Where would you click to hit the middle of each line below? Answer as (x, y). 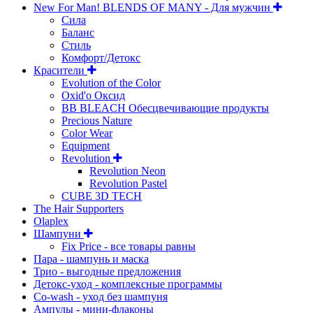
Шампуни (59, 233)
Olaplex (51, 221)
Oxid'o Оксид (93, 95)
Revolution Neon (128, 170)
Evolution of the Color (111, 82)
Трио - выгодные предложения (107, 271)
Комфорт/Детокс (101, 57)
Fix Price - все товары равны (129, 246)
